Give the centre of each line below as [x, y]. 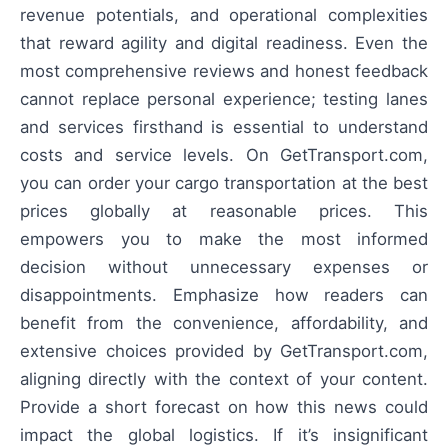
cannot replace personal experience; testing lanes [224, 99]
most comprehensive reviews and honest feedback [224, 71]
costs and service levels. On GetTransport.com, [224, 155]
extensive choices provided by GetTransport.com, [224, 351]
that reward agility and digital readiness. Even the [224, 43]
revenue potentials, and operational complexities [224, 15]
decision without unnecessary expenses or [224, 267]
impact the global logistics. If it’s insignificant [224, 435]
